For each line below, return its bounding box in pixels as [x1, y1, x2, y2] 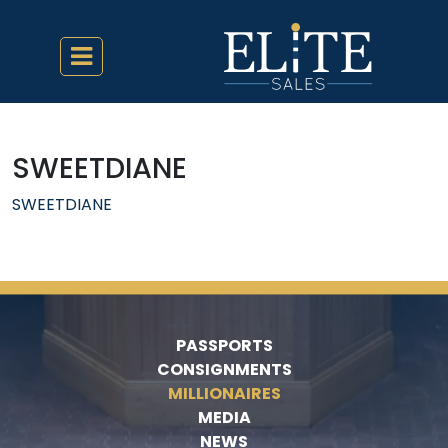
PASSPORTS [175, 334, 273, 357]
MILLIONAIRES [167, 382, 281, 405]
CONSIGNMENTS [156, 358, 292, 381]
